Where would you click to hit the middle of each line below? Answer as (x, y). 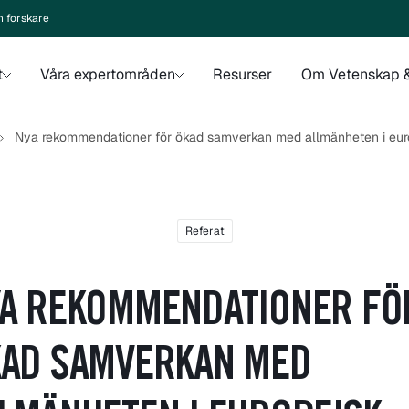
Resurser (242, 74)
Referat (204, 231)
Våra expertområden (107, 74)
